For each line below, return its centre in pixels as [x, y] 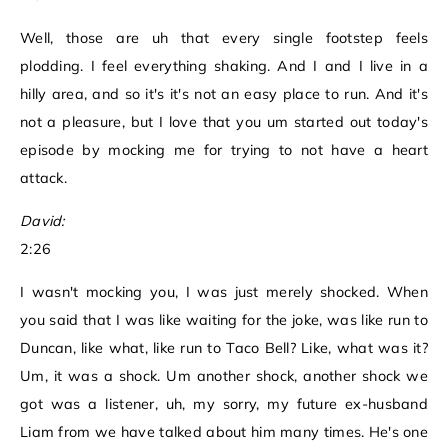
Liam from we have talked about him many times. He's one [224, 432]
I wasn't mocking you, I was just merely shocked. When [224, 292]
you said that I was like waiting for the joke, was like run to [224, 320]
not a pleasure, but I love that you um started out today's [224, 122]
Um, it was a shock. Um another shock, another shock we [224, 376]
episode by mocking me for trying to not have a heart [224, 150]
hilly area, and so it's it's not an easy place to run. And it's [224, 94]
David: [42, 221]
